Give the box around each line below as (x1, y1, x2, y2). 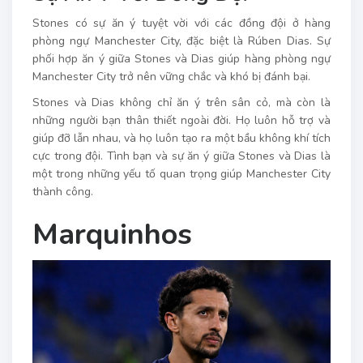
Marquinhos (32, 215, 192, 255)
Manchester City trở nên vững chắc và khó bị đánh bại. (32, 69, 310, 85)
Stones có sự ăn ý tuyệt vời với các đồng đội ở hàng (32, 15, 331, 32)
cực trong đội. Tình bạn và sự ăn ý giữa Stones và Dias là (32, 148, 331, 164)
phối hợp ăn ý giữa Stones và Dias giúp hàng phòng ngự (32, 51, 331, 67)
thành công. (32, 184, 93, 200)
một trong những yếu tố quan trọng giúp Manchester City (32, 166, 331, 182)
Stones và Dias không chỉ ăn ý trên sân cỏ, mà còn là (32, 95, 331, 111)
